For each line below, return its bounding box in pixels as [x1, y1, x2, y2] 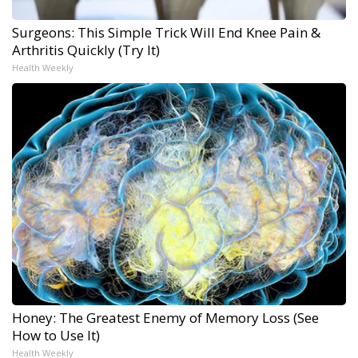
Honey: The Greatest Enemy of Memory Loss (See [12, 308, 319, 327]
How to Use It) [12, 325, 100, 344]
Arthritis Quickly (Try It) [12, 40, 160, 59]
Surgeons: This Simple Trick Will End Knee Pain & [12, 22, 320, 42]
